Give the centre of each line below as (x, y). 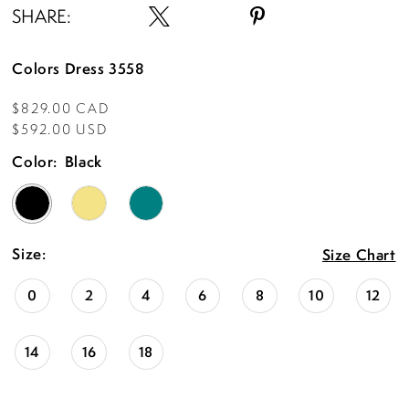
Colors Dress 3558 (79, 69)
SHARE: (42, 16)
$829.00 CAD (61, 108)
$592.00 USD (60, 129)
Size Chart (359, 255)
